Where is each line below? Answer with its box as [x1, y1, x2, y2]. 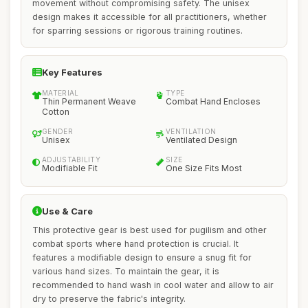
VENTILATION [166, 127, 217, 135]
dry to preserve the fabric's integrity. [32, 294, 186, 304]
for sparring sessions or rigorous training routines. [32, 25, 243, 36]
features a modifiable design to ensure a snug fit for [32, 252, 252, 263]
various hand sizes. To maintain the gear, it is [32, 266, 219, 276]
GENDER [42, 127, 73, 135]
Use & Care [42, 206, 93, 217]
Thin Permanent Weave [42, 96, 136, 107]
